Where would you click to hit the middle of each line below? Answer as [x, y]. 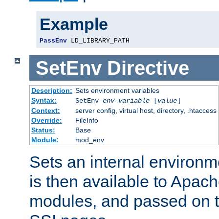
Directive [148, 68]
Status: [43, 130]
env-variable [126, 101]
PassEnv [53, 41]
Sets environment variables [117, 91]
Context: [45, 111]
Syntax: [44, 100]
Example [74, 24]
